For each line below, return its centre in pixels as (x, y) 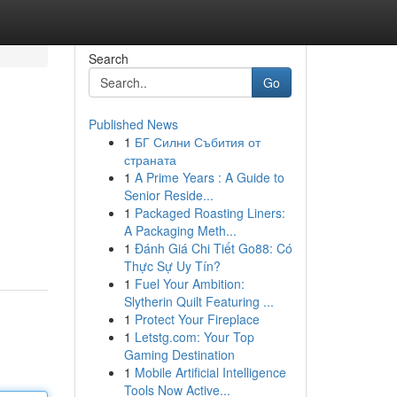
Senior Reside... (168, 195)
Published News (133, 124)
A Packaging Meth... (180, 230)
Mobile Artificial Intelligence (210, 372)
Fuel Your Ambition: (189, 284)
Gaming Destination (179, 354)
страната (150, 160)
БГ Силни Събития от (197, 142)
